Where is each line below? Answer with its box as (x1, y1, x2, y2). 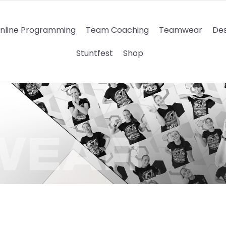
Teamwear (158, 24, 202, 36)
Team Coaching (85, 24, 149, 36)
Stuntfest (76, 47, 113, 59)
